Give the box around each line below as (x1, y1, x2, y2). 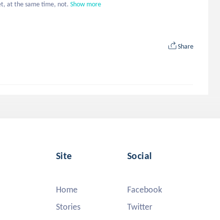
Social (127, 150, 152, 162)
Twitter (127, 201, 152, 212)
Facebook (127, 184, 162, 195)
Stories (56, 201, 81, 212)
